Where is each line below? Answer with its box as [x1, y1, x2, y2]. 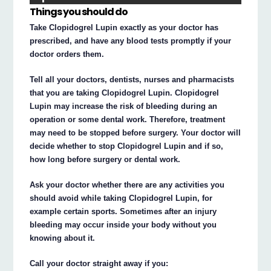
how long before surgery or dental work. [30, 155, 181, 165]
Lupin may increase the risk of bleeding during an [30, 102, 218, 111]
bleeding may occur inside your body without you [30, 220, 217, 230]
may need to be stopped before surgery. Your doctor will [30, 128, 241, 138]
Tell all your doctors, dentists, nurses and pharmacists [30, 75, 235, 85]
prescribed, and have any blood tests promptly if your [30, 36, 232, 46]
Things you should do [30, 4, 128, 19]
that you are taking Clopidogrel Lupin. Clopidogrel [30, 88, 220, 98]
